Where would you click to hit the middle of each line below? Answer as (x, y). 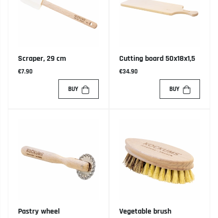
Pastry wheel (39, 212)
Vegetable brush (145, 212)
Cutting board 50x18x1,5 (157, 59)
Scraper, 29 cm (42, 59)
